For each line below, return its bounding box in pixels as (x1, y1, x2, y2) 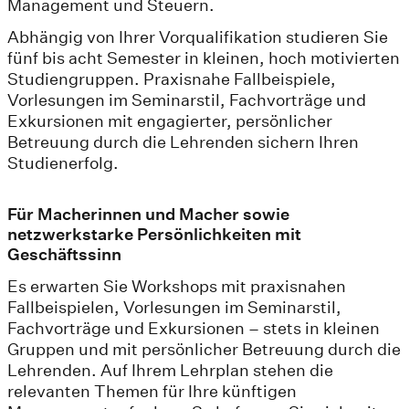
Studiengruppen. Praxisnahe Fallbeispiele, (7, 68, 336, 89)
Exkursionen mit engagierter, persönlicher (7, 110, 332, 131)
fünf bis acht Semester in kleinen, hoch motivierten (7, 47, 400, 68)
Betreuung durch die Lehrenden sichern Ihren (7, 131, 359, 152)
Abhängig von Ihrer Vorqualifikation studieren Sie (7, 26, 388, 47)
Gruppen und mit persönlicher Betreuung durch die (7, 339, 401, 359)
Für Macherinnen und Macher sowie (7, 204, 289, 224)
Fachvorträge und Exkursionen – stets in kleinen (7, 318, 380, 338)
